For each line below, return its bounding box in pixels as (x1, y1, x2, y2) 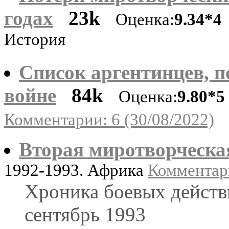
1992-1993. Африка (4, 161, 148, 179)
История (4, 30, 65, 52)
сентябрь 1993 (25, 203, 146, 225)
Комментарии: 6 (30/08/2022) (4, 110, 214, 129)
